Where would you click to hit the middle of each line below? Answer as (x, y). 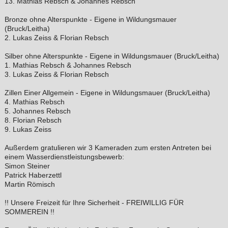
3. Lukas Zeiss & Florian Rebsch (56, 74)
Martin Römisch (30, 184)
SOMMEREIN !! (29, 211)
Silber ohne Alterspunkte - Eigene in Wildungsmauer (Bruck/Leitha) (112, 56)
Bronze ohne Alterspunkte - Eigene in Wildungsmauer (90, 19)
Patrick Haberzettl (33, 175)
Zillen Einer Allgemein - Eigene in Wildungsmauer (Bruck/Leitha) (107, 92)
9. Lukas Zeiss (28, 129)
